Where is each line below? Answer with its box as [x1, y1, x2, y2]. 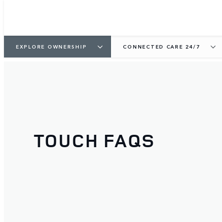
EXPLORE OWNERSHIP [16, 43, 87, 50]
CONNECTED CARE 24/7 [123, 43, 200, 50]
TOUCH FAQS [34, 127, 155, 153]
